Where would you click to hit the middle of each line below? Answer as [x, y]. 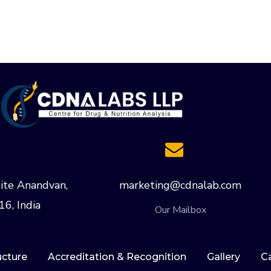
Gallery [223, 256]
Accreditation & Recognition [117, 256]
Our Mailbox [180, 210]
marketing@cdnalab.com [181, 185]
